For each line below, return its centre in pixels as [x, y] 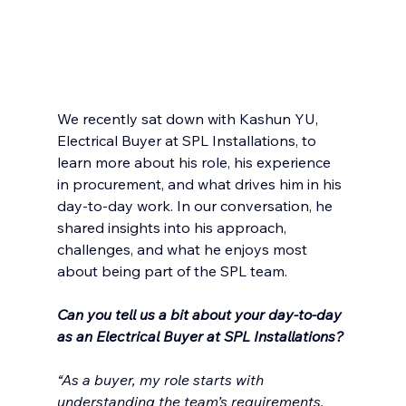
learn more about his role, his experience [195, 163]
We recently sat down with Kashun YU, [189, 119]
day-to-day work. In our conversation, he [196, 206]
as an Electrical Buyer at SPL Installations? [200, 337]
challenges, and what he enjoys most [184, 250]
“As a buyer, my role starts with [162, 380]
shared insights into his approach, [173, 228]
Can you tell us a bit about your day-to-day [201, 315]
